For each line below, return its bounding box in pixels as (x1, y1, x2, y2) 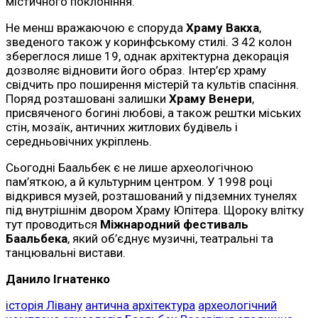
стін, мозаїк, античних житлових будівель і (6, 120, 238, 135)
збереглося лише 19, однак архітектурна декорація (6, 49, 289, 64)
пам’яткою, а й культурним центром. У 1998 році (6, 175, 273, 190)
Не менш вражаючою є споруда (6, 21, 186, 35)
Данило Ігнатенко (6, 272, 110, 287)
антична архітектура (85, 298, 195, 313)
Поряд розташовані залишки (6, 92, 169, 106)
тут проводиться (6, 217, 100, 232)
